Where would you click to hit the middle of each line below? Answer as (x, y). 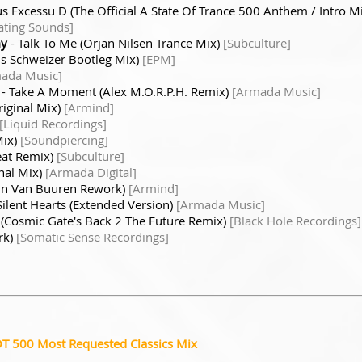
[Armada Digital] (91, 172)
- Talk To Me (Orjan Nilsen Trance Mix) (115, 42)
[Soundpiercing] (64, 139)
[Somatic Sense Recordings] (93, 236)
